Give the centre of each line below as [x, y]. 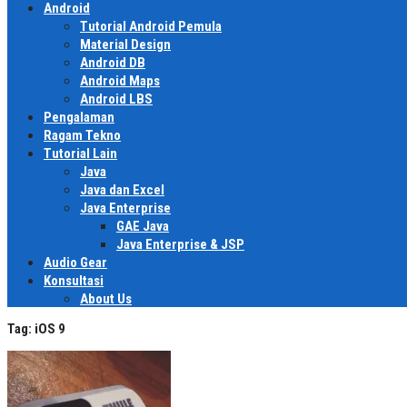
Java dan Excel [122, 189]
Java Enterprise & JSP [180, 244]
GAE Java [143, 226]
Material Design [125, 44]
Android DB [113, 62]
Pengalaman [79, 117]
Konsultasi [74, 280]
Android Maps [120, 80]
